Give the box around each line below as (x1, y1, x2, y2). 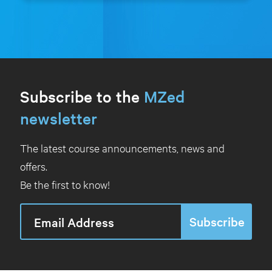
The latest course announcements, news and (19, 141, 225, 155)
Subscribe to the (19, 86, 144, 107)
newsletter (19, 108, 97, 129)
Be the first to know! (19, 177, 110, 192)
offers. (19, 159, 47, 174)
